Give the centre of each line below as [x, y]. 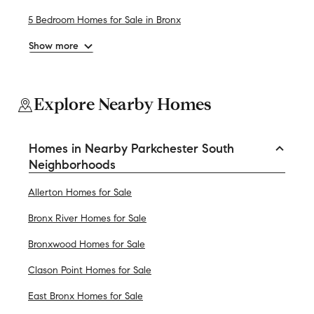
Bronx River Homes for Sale [87, 218]
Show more [54, 46]
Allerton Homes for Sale [80, 192]
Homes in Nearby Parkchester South [131, 148]
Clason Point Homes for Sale [90, 270]
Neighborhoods [72, 164]
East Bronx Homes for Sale [86, 296]
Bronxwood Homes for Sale [87, 244]
